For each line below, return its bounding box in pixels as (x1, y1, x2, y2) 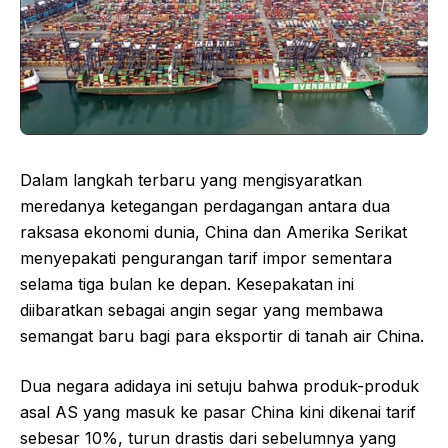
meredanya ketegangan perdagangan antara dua (20, 196, 390, 217)
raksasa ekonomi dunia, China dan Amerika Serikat (20, 222, 407, 243)
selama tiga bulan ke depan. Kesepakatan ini (20, 274, 354, 295)
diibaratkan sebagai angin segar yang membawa (20, 300, 383, 321)
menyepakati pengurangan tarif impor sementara (20, 248, 392, 269)
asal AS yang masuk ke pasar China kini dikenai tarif (20, 402, 416, 423)
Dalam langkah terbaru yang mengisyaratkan (20, 170, 362, 191)
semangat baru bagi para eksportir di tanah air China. (20, 326, 424, 347)
